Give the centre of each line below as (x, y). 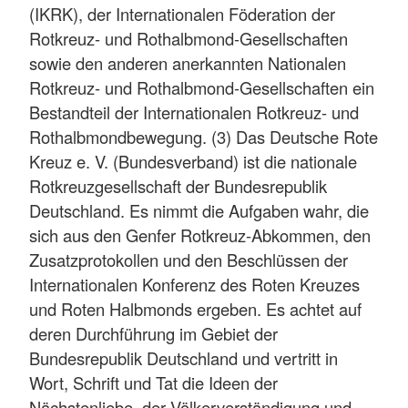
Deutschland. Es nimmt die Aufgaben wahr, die (199, 210)
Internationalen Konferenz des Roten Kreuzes (194, 284)
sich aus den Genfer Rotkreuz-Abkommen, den (200, 235)
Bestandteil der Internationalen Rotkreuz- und (194, 112)
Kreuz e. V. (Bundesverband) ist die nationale (193, 161)
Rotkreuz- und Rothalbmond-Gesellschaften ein (202, 87)
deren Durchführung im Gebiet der (153, 333)
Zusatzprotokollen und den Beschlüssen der (189, 259)
